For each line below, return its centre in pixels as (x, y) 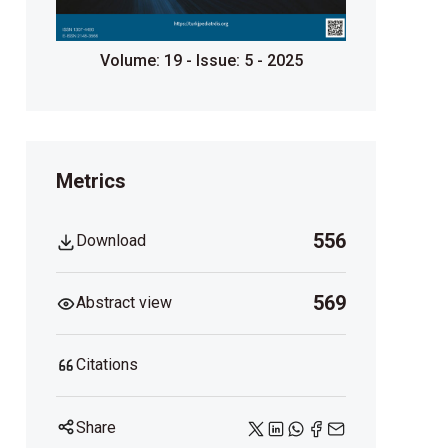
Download (111, 241)
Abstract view (124, 303)
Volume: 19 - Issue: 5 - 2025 (201, 61)
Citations (107, 365)
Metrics (91, 181)
